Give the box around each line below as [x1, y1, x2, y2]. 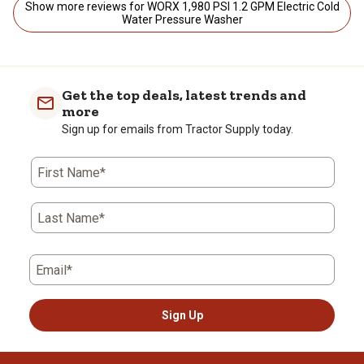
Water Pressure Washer [121, 12, 243, 26]
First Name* [37, 164, 106, 180]
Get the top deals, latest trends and [62, 85, 306, 104]
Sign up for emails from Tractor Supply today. [62, 122, 293, 136]
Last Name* [37, 210, 105, 226]
